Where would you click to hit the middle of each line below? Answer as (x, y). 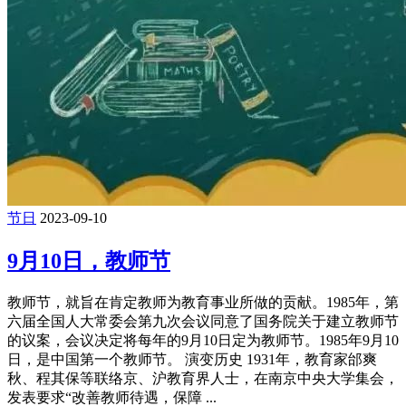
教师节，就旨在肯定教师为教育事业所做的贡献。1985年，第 (203, 303)
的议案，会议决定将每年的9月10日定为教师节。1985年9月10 (203, 341)
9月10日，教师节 (89, 261)
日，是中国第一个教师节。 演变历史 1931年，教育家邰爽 (192, 360)
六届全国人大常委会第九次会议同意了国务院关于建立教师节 (203, 322)
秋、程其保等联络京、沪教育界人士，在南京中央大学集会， (203, 379)
